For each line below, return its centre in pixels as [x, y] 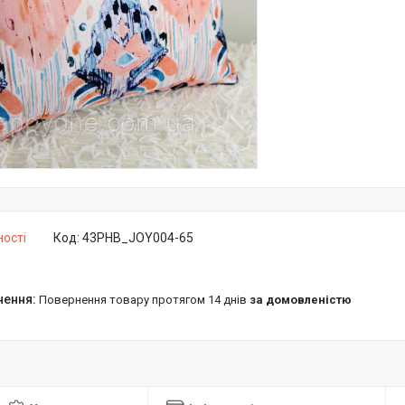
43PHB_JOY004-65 [138, 238]
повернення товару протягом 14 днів [148, 300]
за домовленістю [301, 300]
